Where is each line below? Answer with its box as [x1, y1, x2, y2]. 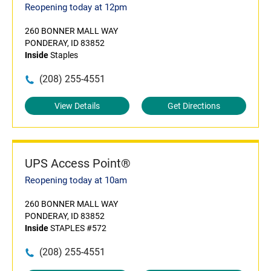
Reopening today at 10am [25, 175, 127, 186]
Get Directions [168, 101, 220, 111]
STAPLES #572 [48, 223, 106, 233]
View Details [54, 101, 100, 111]
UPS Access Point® [25, 156, 131, 171]
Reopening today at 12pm [25, 2, 127, 13]
